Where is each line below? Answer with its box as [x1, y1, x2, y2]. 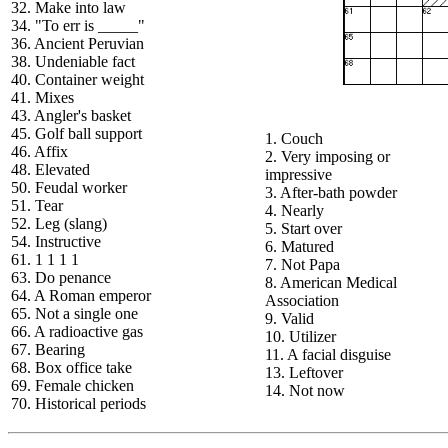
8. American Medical [265, 274, 397, 291]
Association [265, 292, 339, 309]
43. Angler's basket [11, 107, 131, 124]
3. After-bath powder [265, 184, 397, 201]
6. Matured [265, 238, 334, 255]
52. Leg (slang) [11, 215, 107, 232]
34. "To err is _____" [11, 17, 145, 34]
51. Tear [11, 197, 63, 214]
